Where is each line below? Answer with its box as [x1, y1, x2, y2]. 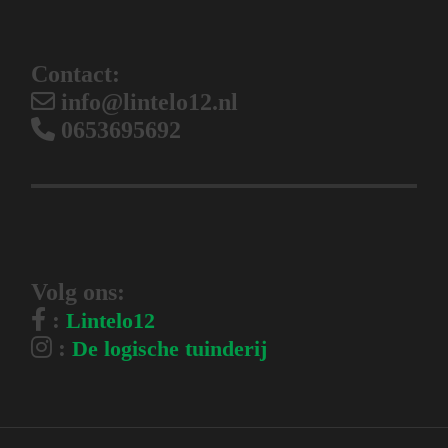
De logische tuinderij [72, 336, 268, 362]
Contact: [31, 61, 121, 88]
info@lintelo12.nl [55, 89, 239, 116]
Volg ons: [31, 279, 126, 306]
